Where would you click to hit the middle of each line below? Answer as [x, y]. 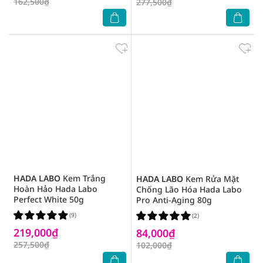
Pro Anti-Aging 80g [174, 200]
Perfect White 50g [49, 199]
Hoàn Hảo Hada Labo [55, 189]
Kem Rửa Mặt [211, 179]
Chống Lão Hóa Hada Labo [189, 189]
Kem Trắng [83, 178]
